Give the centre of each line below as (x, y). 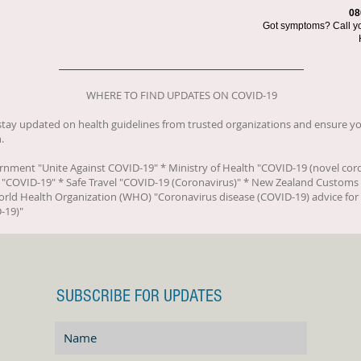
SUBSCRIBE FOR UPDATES (139, 296)
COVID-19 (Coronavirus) (180, 182)
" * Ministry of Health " (207, 168)
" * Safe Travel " (87, 182)
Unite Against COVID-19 (98, 168)
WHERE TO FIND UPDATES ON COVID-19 (181, 95)
